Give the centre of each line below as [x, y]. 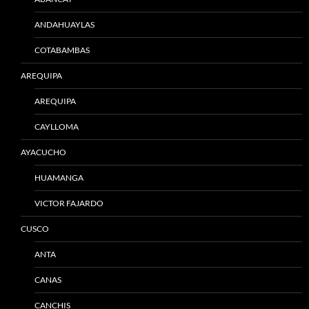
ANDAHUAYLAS [64, 24]
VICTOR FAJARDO [69, 203]
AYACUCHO [43, 152]
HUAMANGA [59, 178]
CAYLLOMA [57, 127]
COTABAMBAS [62, 50]
